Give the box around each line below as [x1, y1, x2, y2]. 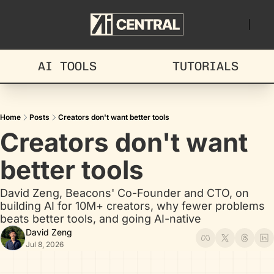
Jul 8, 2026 [26, 240, 64, 249]
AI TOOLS [38, 59, 97, 73]
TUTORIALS [172, 59, 239, 73]
